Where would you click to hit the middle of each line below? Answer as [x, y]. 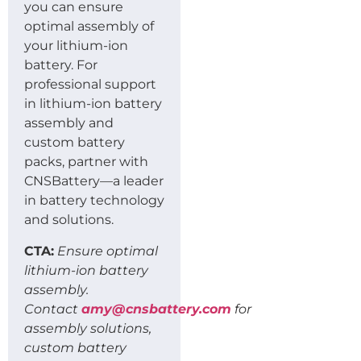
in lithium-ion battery [93, 104]
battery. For [61, 65]
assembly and [69, 123]
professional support [90, 85]
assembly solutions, [88, 328]
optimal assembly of [89, 27]
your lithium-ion [76, 46]
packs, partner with [86, 162]
